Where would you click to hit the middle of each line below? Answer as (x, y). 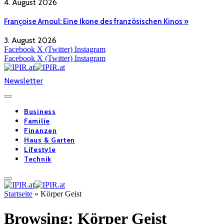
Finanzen (40, 131)
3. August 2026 (30, 40)
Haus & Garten (50, 140)
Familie (37, 121)
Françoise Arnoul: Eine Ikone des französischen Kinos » (96, 21)
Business (40, 112)
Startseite (18, 194)
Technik (38, 159)
